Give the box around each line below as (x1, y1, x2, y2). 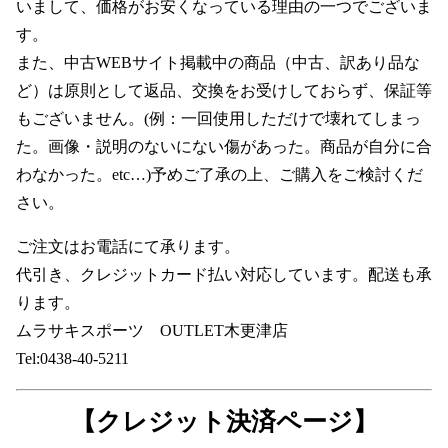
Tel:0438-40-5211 (16, 350, 129, 368)
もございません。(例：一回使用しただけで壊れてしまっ (16, 110, 421, 128)
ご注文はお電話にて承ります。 (16, 238, 240, 256)
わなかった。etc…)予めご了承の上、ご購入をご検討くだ (16, 166, 423, 184)
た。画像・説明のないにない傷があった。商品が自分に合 (16, 138, 432, 156)
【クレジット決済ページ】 (70, 408, 378, 436)
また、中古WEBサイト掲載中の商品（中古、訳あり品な (16, 54, 420, 72)
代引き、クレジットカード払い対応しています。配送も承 (16, 266, 432, 284)
